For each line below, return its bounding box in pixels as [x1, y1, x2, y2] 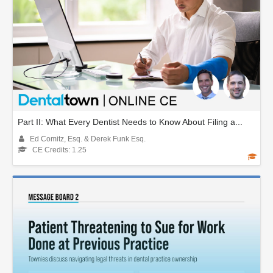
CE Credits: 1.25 [32, 146, 87, 155]
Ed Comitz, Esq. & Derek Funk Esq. [30, 135, 146, 144]
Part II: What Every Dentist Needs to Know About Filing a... [18, 117, 243, 127]
